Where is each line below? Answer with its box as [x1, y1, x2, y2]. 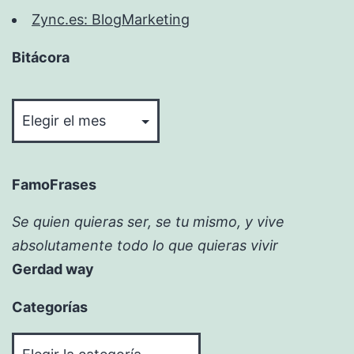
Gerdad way [12, 261, 94, 278]
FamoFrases [12, 176, 96, 194]
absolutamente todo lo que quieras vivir [12, 237, 278, 254]
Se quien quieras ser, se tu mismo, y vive [12, 213, 284, 231]
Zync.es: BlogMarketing [32, 11, 190, 28]
